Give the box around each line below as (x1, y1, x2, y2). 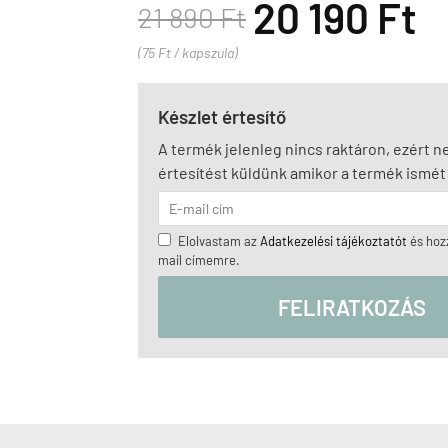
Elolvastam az (178, 233, 260, 249)
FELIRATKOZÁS (278, 294, 426, 320)
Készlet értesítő (158, 105, 286, 128)
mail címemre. (158, 252, 240, 268)
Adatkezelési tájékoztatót (260, 233, 407, 249)
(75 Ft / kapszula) (138, 44, 238, 61)
